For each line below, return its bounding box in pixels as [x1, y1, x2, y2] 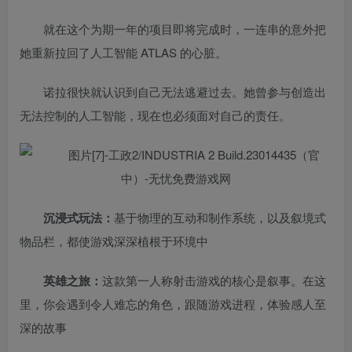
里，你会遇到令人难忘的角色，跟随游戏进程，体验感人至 [20, 295, 326, 313]
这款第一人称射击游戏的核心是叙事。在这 [102, 272, 326, 289]
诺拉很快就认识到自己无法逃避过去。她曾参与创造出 [43, 83, 326, 101]
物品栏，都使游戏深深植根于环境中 [20, 233, 208, 250]
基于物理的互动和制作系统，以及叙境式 [114, 209, 326, 226]
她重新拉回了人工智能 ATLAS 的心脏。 [20, 44, 227, 61]
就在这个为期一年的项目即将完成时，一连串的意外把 [43, 20, 326, 38]
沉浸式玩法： [43, 209, 114, 227]
